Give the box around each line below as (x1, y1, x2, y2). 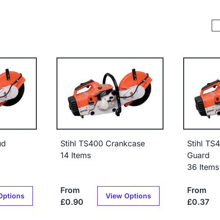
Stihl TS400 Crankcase (60, 138, 145, 149)
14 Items (60, 150, 91, 161)
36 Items (187, 162, 219, 172)
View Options (105, 191, 151, 200)
